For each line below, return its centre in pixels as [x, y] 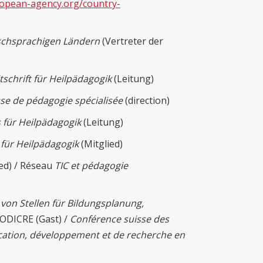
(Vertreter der [131, 41]
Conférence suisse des [119, 219]
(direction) [146, 101]
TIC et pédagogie [91, 166]
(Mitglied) [101, 144]
